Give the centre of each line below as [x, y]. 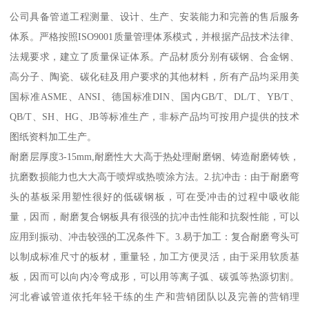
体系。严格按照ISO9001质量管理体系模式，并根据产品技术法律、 [154, 37]
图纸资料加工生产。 [53, 137]
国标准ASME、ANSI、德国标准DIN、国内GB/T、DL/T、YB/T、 [154, 97]
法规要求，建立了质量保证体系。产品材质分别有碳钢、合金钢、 [154, 57]
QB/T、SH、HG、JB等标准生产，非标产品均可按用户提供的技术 [154, 117]
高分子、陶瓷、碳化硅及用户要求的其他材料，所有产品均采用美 [154, 77]
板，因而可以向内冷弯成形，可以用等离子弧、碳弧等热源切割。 [154, 277]
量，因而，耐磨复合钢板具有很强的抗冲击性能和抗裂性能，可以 [154, 217]
